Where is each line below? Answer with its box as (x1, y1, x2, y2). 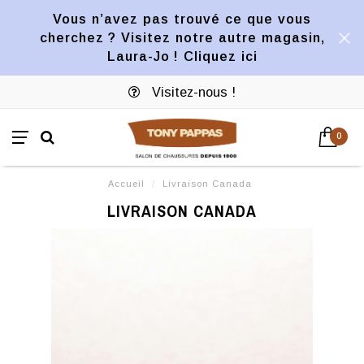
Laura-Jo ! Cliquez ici (106, 49, 258, 63)
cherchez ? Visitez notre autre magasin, (39, 30, 325, 45)
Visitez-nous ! (148, 84, 236, 99)
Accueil (108, 179, 145, 188)
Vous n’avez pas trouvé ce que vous (53, 11, 311, 26)
